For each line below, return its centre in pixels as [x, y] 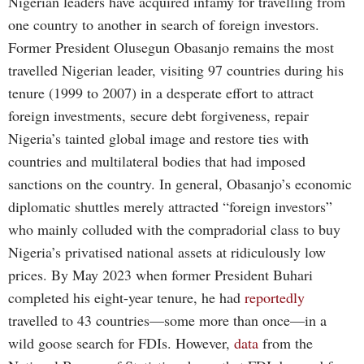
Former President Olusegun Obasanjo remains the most [171, 47]
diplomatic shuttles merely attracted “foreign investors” [170, 206]
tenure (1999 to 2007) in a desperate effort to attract [161, 92]
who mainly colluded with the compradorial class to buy [174, 229]
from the [286, 342]
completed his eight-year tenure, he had [126, 297]
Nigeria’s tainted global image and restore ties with [158, 138]
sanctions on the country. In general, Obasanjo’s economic [180, 183]
